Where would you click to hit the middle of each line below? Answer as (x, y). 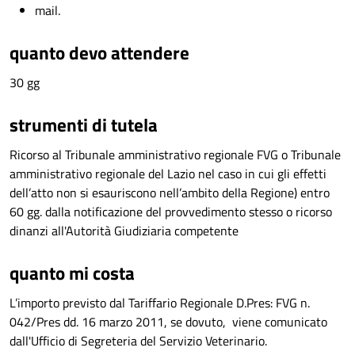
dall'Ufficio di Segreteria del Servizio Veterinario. (138, 341)
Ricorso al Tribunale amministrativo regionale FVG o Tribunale (175, 155)
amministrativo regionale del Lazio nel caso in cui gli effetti (168, 174)
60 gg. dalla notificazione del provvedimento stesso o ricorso (171, 212)
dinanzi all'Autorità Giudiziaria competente (124, 231)
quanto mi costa (72, 273)
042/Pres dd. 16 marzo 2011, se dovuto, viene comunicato (168, 322)
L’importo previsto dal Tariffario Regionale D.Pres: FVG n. (160, 303)
